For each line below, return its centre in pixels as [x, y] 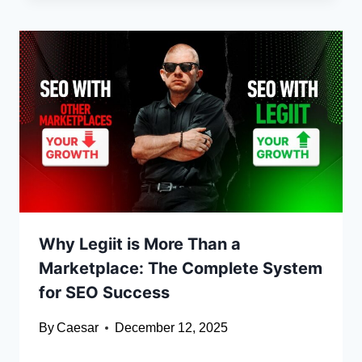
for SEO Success [104, 293]
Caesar [78, 328]
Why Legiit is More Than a [140, 244]
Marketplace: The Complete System [181, 269]
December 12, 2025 [172, 328]
